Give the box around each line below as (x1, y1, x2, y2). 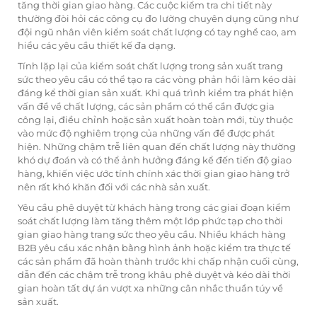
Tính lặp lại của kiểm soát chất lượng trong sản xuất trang (18, 60, 283, 72)
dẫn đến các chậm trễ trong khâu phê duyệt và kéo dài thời (18, 269, 291, 281)
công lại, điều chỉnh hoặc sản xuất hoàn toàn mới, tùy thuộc (18, 114, 293, 126)
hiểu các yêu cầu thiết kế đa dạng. (18, 40, 175, 52)
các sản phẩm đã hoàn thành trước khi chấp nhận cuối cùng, (18, 255, 299, 267)
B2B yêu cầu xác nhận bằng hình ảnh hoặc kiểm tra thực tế (18, 242, 291, 254)
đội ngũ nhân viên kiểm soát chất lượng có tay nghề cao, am (18, 26, 296, 38)
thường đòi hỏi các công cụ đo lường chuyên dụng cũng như (18, 13, 299, 25)
